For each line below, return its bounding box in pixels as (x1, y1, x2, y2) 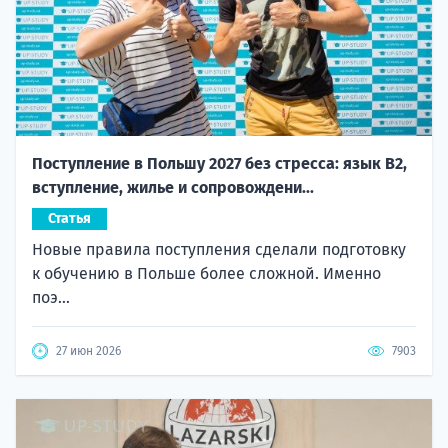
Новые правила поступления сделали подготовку (32, 240, 406, 260)
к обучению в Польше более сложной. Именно (32, 264, 381, 284)
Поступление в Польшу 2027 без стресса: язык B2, (32, 154, 407, 174)
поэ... (32, 288, 70, 308)
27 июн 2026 (56, 344, 121, 359)
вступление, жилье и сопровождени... (32, 178, 314, 198)
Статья (48, 210, 91, 228)
